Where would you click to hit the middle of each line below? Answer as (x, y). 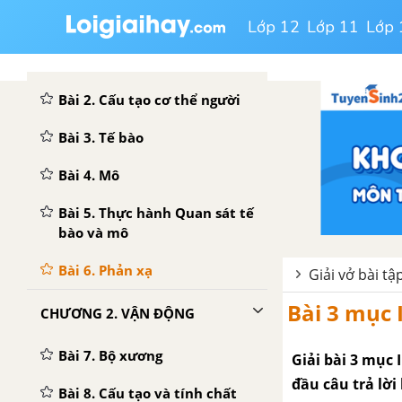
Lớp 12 (274, 27)
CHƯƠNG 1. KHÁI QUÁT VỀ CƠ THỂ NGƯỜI (247, 57)
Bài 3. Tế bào (101, 137)
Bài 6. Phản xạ (105, 270)
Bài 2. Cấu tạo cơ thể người (149, 100)
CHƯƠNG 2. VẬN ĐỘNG (118, 313)
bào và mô (93, 232)
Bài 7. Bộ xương (110, 355)
